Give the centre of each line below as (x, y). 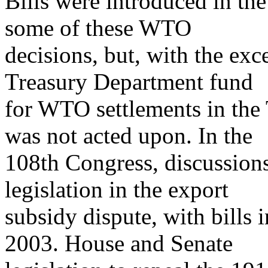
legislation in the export (117, 190)
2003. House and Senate (119, 243)
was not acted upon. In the (129, 136)
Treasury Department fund (129, 82)
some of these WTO (98, 28)
